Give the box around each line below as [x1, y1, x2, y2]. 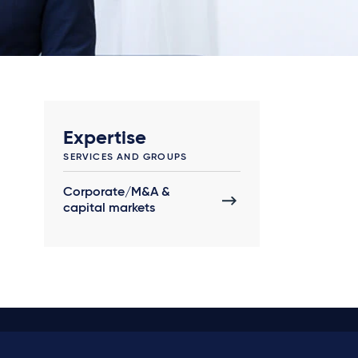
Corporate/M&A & [63, 186, 171, 200]
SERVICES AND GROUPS [63, 153, 188, 163]
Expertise [63, 129, 147, 149]
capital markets [63, 202, 156, 216]
